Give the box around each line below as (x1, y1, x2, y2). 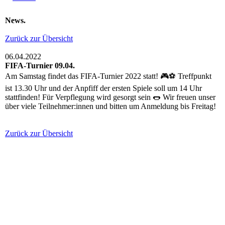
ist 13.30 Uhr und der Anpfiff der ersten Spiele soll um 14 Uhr (5, 84, 202, 93)
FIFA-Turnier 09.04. (5, 61, 75, 70)
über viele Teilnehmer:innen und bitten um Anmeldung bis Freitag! (5, 102, 216, 111)
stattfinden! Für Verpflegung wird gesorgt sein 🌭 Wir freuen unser (5, 93, 215, 102)
